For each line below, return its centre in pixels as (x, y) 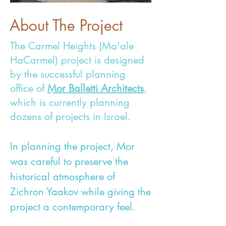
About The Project (66, 25)
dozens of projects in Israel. (70, 117)
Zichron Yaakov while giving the (80, 192)
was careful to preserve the (69, 161)
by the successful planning (68, 74)
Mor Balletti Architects (96, 88)
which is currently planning (70, 102)
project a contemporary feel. (73, 207)
